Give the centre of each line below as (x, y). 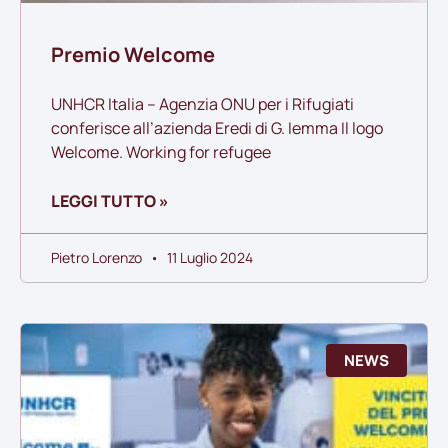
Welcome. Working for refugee (161, 151)
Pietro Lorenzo (98, 257)
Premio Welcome (133, 54)
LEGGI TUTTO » (110, 200)
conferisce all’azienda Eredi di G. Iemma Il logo (217, 127)
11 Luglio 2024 (208, 257)
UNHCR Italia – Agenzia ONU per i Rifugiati (202, 103)
